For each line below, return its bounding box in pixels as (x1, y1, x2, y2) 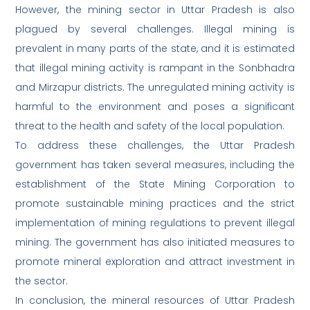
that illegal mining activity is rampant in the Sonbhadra (15, 61, 295, 75)
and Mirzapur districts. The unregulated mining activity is (15, 80, 295, 95)
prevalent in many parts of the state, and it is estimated (15, 42, 295, 56)
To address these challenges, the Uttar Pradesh (15, 138, 295, 153)
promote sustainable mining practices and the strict (15, 197, 295, 211)
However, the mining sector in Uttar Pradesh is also (15, 3, 295, 17)
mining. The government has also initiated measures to (15, 235, 295, 250)
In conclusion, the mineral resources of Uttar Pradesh (15, 293, 295, 308)
